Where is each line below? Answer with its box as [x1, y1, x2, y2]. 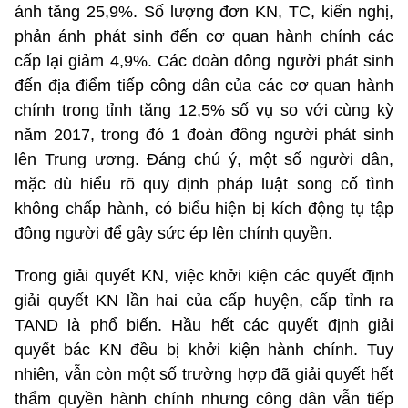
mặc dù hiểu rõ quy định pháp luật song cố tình [15, 174, 393, 193]
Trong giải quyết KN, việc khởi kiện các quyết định [15, 266, 393, 285]
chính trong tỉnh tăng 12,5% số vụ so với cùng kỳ [15, 100, 393, 119]
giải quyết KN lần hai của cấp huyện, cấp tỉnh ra [15, 291, 393, 310]
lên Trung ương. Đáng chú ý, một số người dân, [15, 149, 393, 168]
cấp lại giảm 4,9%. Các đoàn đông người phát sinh [15, 51, 393, 70]
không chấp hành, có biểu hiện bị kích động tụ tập [15, 199, 393, 218]
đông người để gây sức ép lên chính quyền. [15, 223, 332, 242]
